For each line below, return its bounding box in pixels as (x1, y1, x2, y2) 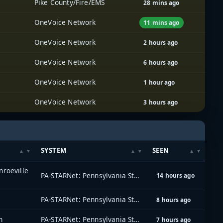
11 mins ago (143, 18, 180, 26)
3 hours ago (143, 98, 178, 106)
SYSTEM (41, 146, 67, 155)
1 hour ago (143, 78, 175, 86)
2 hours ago (143, 38, 178, 46)
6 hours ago (143, 58, 178, 66)
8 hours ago (156, 196, 191, 204)
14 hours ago (156, 171, 195, 180)
